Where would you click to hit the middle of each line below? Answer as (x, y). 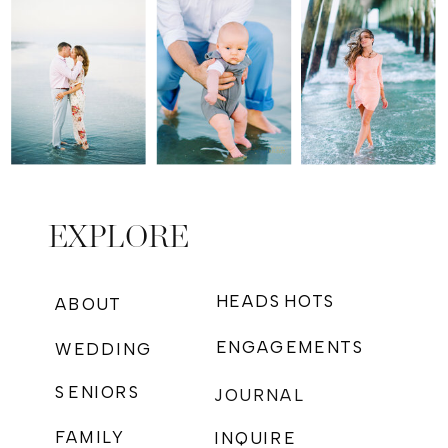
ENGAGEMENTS (291, 347)
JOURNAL (259, 395)
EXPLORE (118, 237)
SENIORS (98, 392)
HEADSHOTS (276, 301)
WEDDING (103, 348)
